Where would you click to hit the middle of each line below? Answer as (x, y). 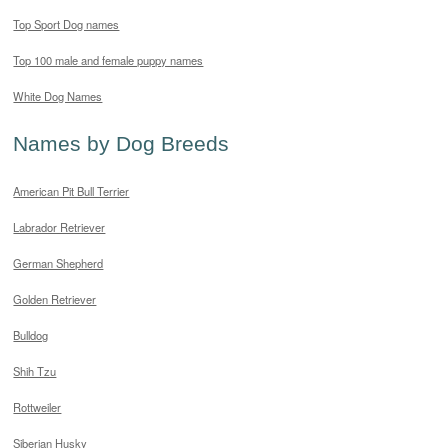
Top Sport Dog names (66, 24)
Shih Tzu (35, 371)
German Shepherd (58, 263)
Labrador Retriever (59, 227)
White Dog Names (58, 96)
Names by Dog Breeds (121, 143)
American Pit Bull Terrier (71, 191)
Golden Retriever (55, 299)
